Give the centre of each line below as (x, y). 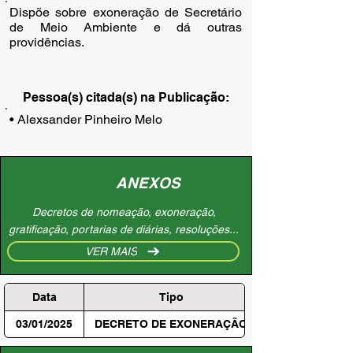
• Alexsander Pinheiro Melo (86, 119)
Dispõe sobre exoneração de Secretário (126, 12)
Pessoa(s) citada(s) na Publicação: (126, 97)
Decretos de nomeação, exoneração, (124, 212)
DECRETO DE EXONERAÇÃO (171, 324)
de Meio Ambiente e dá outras (126, 27)
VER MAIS (111, 251)
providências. (47, 42)
